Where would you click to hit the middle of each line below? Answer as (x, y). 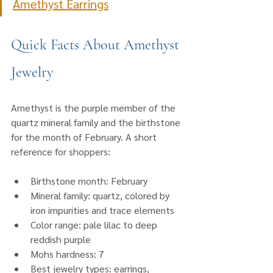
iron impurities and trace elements (102, 210)
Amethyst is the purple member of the (94, 108)
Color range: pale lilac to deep (95, 225)
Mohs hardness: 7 (67, 254)
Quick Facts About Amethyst (97, 45)
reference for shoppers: (61, 151)
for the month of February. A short (85, 137)
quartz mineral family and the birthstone (97, 122)
